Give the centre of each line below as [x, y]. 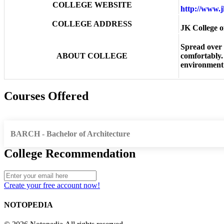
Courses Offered [46, 96]
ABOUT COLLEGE [92, 56]
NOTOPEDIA [28, 205]
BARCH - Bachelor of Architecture [70, 133]
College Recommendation [70, 154]
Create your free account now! [52, 185]
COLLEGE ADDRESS [92, 24]
